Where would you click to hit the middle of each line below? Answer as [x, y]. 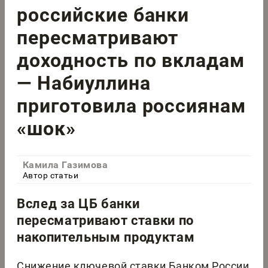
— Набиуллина [84, 83]
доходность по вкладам [131, 60]
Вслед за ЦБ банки [78, 204]
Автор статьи [51, 176]
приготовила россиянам [132, 106]
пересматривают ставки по [105, 221]
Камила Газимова [66, 165]
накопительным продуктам [106, 237]
